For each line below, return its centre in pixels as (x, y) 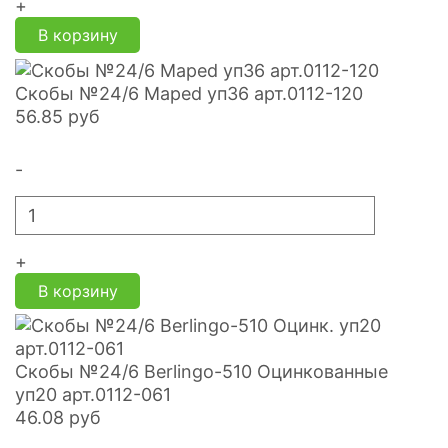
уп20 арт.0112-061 (93, 395)
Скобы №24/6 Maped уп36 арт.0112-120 (189, 94)
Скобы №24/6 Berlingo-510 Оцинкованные (201, 372)
